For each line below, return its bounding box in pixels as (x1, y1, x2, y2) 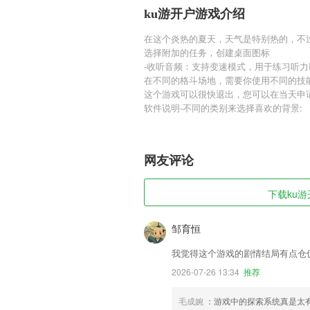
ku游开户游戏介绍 (144, 6, 245, 21)
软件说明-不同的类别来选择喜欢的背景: (144, 100, 302, 114)
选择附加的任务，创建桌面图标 (144, 45, 270, 59)
